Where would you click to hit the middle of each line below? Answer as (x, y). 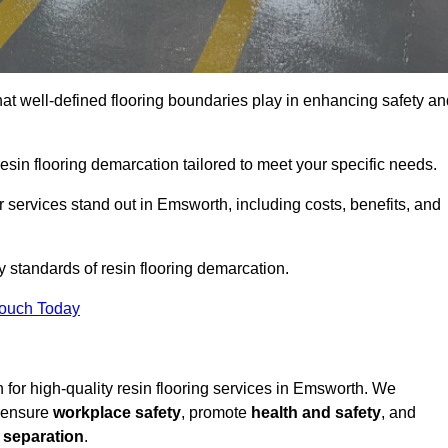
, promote (216, 413)
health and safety (316, 413)
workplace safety (117, 413)
